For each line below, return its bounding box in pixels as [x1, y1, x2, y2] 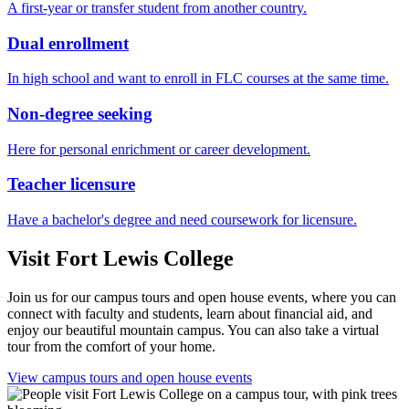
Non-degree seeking [7, 104, 152, 124]
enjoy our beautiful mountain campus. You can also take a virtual [7, 322, 379, 338]
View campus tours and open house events [7, 370, 252, 385]
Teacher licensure [7, 174, 135, 194]
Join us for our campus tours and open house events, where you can [7, 289, 396, 305]
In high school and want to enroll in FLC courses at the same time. [7, 70, 389, 87]
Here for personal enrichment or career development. [7, 141, 310, 157]
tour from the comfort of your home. [7, 339, 215, 354]
